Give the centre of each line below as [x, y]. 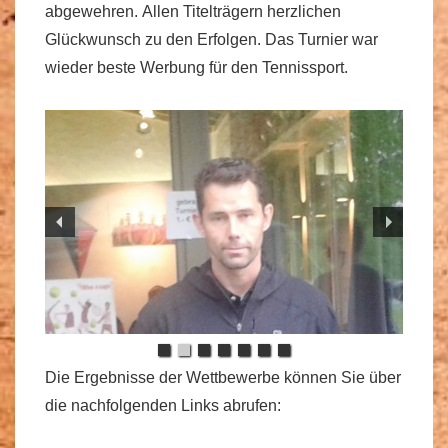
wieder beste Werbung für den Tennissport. [196, 67]
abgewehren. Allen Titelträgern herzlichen [193, 11]
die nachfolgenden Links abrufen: [163, 405]
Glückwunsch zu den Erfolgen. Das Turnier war [211, 39]
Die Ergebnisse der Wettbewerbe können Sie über [223, 377]
